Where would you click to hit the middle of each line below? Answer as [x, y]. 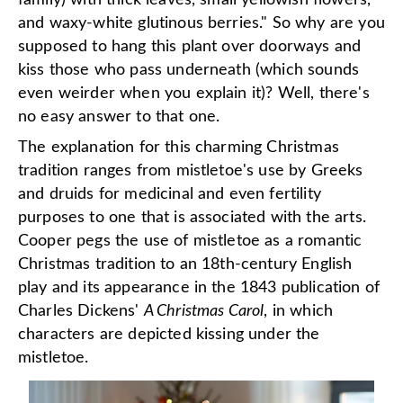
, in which [299, 311]
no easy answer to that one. [119, 117]
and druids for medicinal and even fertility [170, 194]
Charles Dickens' [81, 311]
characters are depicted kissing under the [169, 335]
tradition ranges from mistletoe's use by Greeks [191, 171]
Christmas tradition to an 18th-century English [185, 264]
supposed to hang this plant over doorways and [190, 47]
